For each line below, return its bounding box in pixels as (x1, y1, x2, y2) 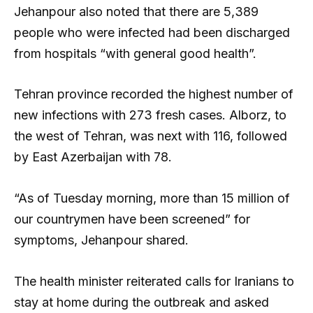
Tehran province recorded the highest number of (14, 87, 293, 102)
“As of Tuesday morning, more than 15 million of (14, 191, 290, 206)
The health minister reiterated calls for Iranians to (14, 274, 294, 289)
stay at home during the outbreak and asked (14, 295, 269, 310)
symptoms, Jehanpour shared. (14, 233, 189, 248)
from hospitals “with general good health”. (14, 45, 256, 61)
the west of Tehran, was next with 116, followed (14, 129, 287, 144)
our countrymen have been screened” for (14, 212, 250, 227)
